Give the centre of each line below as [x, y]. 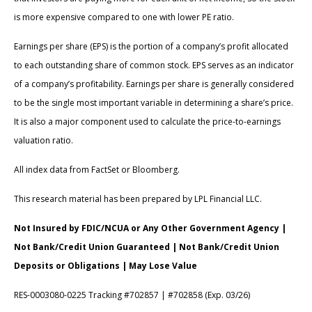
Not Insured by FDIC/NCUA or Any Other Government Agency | [150, 228]
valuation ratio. [44, 141]
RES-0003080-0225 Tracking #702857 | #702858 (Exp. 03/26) [132, 295]
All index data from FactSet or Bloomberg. [97, 170]
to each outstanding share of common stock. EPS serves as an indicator [154, 65]
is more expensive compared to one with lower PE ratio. [124, 17]
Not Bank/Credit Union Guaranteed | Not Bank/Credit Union [147, 247]
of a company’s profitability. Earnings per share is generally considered [154, 84]
